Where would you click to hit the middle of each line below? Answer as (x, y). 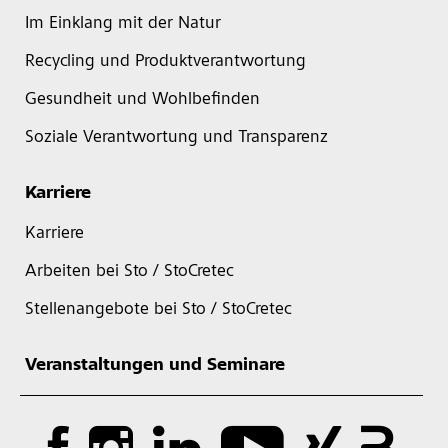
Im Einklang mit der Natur (123, 24)
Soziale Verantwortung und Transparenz (176, 138)
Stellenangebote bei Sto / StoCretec (158, 310)
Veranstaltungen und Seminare (155, 366)
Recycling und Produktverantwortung (165, 62)
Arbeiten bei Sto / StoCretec (129, 272)
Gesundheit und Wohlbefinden (142, 100)
